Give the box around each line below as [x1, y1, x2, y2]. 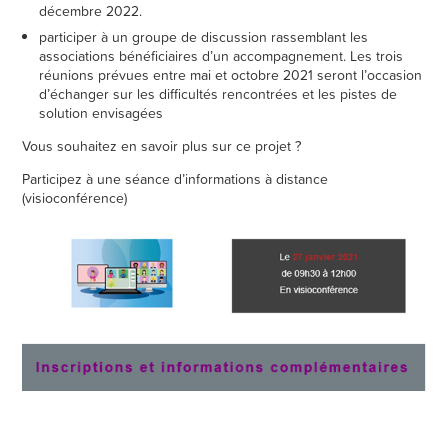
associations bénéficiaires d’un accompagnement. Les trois [39, 45, 404, 66]
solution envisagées [39, 102, 164, 123]
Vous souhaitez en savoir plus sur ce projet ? [22, 135, 302, 156]
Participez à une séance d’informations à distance [22, 168, 329, 189]
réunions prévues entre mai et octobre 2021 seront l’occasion [39, 64, 423, 85]
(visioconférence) [22, 187, 128, 208]
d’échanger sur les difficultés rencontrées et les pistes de [39, 83, 398, 104]
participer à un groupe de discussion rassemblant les [39, 26, 369, 47]
